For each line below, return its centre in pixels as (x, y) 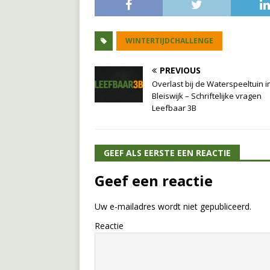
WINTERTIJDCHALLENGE (169, 40)
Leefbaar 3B (174, 108)
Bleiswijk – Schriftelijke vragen (207, 96)
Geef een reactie (154, 180)
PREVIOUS (180, 70)
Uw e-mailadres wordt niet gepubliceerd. (173, 206)
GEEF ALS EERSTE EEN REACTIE (167, 152)
